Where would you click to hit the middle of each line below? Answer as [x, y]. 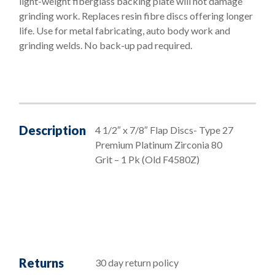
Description [52, 130]
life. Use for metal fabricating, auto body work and [125, 30]
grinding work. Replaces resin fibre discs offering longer [136, 15]
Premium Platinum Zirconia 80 [159, 144]
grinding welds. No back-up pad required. [106, 45]
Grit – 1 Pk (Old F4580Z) [147, 159]
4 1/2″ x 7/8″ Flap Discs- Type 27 [164, 130]
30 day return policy [137, 262]
